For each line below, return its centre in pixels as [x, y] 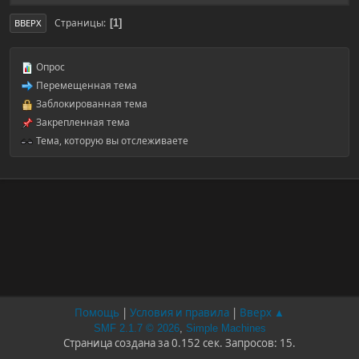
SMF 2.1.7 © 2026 [136, 328]
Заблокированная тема [91, 104]
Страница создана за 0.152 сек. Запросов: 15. [179, 343]
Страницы [79, 22]
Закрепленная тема [82, 122]
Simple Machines [226, 328]
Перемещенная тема [85, 85]
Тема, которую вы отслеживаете [111, 141]
